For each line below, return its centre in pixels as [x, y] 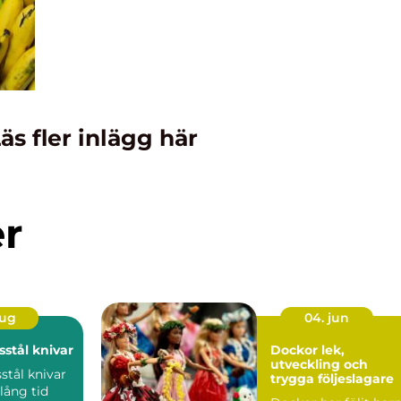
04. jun [326, 317]
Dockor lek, [296, 350]
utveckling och [319, 364]
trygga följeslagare [332, 378]
